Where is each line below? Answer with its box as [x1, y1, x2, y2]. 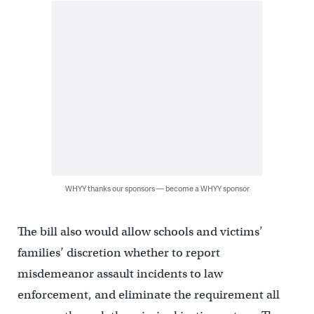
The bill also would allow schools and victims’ [17, 224, 263, 240]
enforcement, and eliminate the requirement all [17, 287, 280, 303]
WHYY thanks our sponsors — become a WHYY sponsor [64, 183, 250, 194]
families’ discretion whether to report [17, 245, 220, 261]
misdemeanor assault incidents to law [17, 266, 223, 282]
